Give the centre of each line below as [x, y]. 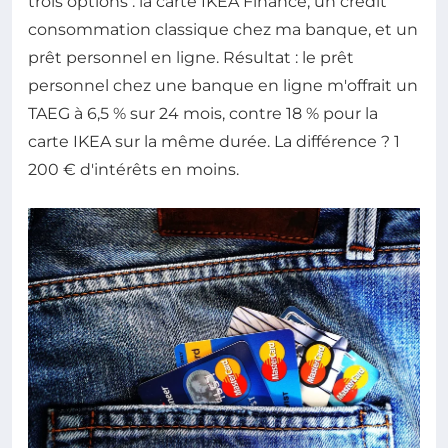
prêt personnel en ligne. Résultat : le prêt [191, 58]
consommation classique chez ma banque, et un [223, 30]
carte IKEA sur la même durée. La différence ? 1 [214, 142]
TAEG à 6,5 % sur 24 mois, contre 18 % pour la [203, 114]
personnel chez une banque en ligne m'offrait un [223, 86]
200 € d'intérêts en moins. [133, 170]
